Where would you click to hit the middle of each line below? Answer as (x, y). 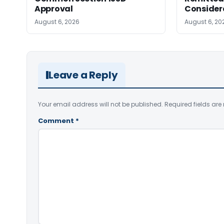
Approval (54, 8)
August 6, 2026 (57, 21)
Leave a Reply (83, 75)
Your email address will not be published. (100, 104)
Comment (57, 120)
